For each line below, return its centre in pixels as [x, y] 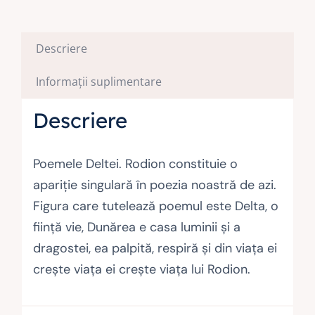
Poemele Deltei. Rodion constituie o [135, 163]
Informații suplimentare [98, 82]
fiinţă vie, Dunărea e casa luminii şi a [136, 227]
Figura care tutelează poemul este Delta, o [155, 206]
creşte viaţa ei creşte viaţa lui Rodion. [141, 269]
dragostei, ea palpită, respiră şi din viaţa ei [155, 248]
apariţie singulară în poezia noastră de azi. [154, 185]
